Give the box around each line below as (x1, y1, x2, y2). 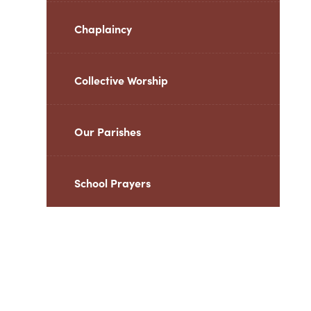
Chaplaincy (74, 21, 133, 36)
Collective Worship (74, 72, 169, 87)
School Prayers (74, 175, 151, 190)
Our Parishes (74, 124, 142, 139)
